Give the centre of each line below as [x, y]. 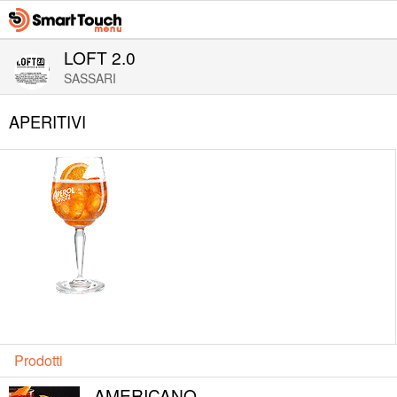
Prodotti [39, 360]
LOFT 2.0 [100, 57]
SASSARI [90, 78]
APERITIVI [47, 121]
